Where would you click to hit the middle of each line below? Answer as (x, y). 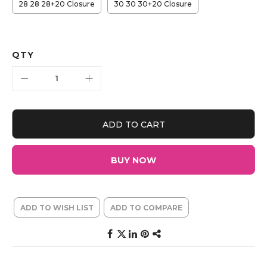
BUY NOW (133, 160)
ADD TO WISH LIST (57, 207)
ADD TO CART (133, 124)
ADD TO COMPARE (146, 207)
